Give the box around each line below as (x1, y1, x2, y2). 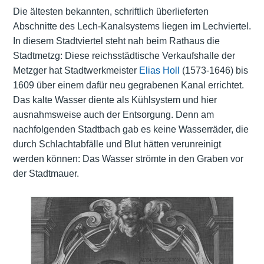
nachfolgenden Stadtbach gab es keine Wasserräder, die (12, 124, 249, 135)
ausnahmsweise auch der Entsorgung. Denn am (12, 110, 214, 120)
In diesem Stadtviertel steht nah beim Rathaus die (12, 36, 220, 47)
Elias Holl (138, 65, 180, 76)
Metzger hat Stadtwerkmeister (12, 65, 139, 76)
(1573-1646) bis (179, 65, 248, 76)
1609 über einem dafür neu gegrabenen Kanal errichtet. (12, 80, 244, 91)
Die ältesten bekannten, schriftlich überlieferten (12, 6, 209, 17)
